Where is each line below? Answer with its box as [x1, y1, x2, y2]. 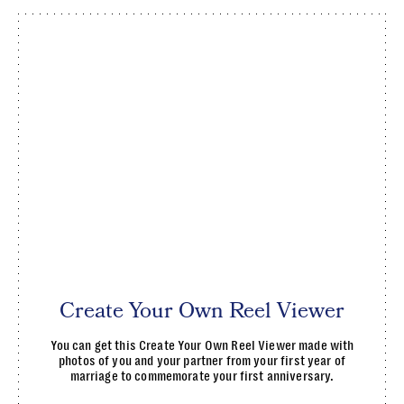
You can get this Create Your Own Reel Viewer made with [50, 336, 354, 353]
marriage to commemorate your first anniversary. [69, 367, 335, 384]
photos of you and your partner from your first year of [59, 352, 345, 369]
